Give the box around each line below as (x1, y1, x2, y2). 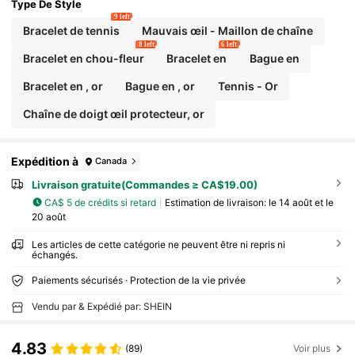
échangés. (31, 249, 78, 261)
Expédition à (11, 155, 79, 169)
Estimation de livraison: (164, 196, 269, 208)
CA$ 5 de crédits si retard (44, 196, 157, 208)
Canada (95, 155, 128, 167)
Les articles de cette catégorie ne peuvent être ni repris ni (31, 239, 285, 251)
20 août (31, 211, 66, 223)
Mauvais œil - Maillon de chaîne (142, 24, 314, 38)
